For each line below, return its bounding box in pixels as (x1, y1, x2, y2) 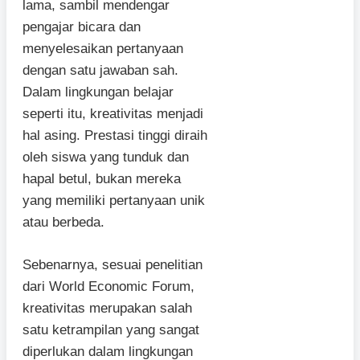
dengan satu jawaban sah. (22, 63, 178, 79)
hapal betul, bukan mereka (22, 171, 181, 187)
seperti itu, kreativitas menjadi (22, 106, 203, 122)
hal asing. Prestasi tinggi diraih (22, 128, 207, 144)
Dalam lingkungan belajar (22, 84, 174, 100)
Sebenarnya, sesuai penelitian (22, 256, 202, 272)
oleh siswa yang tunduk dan (22, 149, 189, 166)
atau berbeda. (22, 215, 104, 231)
